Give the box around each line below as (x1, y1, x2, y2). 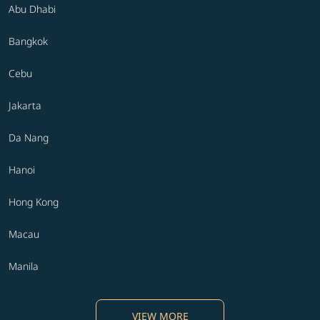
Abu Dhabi (9, 2, 56, 16)
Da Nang (9, 131, 49, 145)
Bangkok (9, 34, 48, 49)
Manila (9, 259, 39, 274)
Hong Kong (9, 195, 59, 209)
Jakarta (9, 99, 41, 113)
